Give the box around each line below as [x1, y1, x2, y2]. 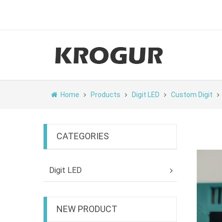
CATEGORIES [56, 131, 109, 141]
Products [91, 91, 120, 99]
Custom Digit [171, 91, 213, 99]
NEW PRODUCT [56, 204, 117, 214]
